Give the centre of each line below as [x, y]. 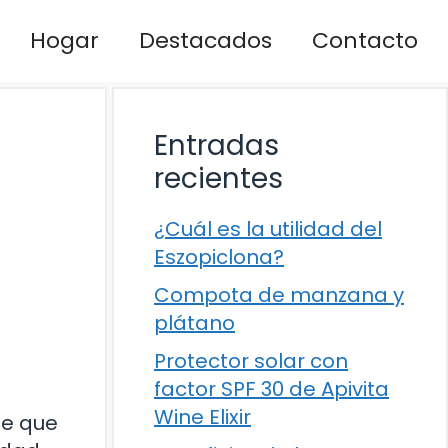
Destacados [205, 40]
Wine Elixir [202, 416]
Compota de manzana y [279, 294]
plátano [194, 322]
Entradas [216, 145]
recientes [218, 178]
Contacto [365, 40]
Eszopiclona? [219, 256]
